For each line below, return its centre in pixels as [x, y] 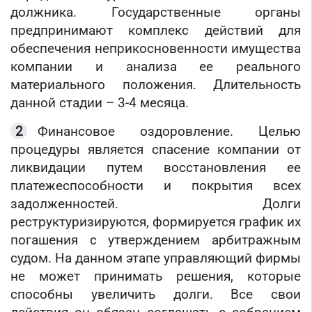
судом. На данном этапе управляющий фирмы [156, 258]
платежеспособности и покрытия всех [156, 186]
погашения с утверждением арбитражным [156, 240]
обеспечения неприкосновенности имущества [156, 49]
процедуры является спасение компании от [156, 150]
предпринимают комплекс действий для [156, 31]
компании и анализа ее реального [156, 67]
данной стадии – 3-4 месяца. [100, 103]
